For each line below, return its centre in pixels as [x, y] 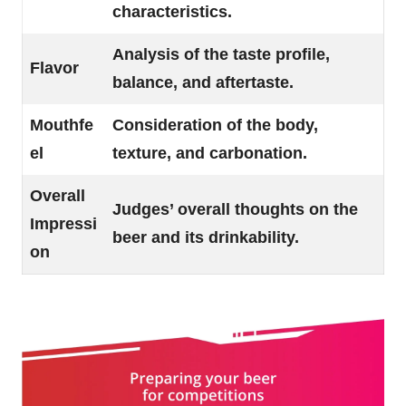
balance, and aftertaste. [203, 82]
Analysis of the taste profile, [221, 54]
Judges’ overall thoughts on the [235, 209]
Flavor [54, 68]
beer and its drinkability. [206, 237]
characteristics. [172, 11]
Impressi [63, 223]
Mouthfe [62, 125]
